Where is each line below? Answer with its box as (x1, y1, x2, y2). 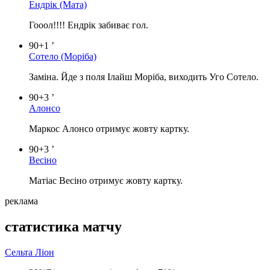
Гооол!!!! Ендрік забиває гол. (29, 19, 148, 30)
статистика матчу (5, 218, 122, 234)
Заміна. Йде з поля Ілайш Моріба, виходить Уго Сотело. (29, 71, 259, 82)
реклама (5, 195, 38, 206)
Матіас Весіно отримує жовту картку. (29, 175, 183, 186)
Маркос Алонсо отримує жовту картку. (29, 123, 189, 134)
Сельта (5, 246, 35, 257)
